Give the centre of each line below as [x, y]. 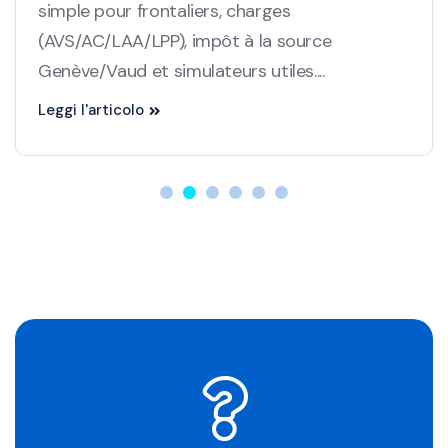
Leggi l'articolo [91, 109]
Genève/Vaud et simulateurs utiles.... [181, 70]
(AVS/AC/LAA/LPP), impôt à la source [185, 40]
